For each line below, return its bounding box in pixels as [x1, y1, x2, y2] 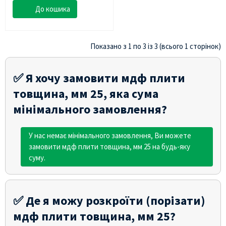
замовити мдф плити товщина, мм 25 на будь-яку [29, 141, 190, 151]
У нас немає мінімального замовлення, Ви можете [29, 130, 191, 140]
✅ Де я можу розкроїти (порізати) [13, 192, 205, 208]
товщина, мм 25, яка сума [13, 85, 158, 101]
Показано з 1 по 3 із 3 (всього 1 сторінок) [90, 41, 221, 51]
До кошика [35, 4, 70, 14]
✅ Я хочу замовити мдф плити [13, 70, 185, 86]
